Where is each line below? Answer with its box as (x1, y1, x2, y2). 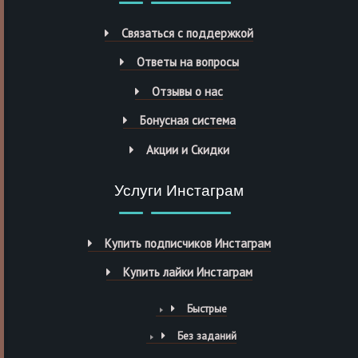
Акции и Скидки (145, 141, 229, 157)
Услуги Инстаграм (114, 180, 244, 201)
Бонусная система (139, 113, 236, 129)
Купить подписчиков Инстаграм (104, 235, 271, 251)
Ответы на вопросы (136, 54, 239, 70)
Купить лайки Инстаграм (122, 265, 253, 280)
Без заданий (177, 328, 237, 344)
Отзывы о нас (152, 83, 223, 99)
